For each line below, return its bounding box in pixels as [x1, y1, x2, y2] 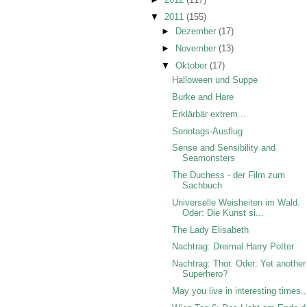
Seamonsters [182, 153, 236, 164]
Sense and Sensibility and [172, 143, 276, 153]
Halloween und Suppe [172, 75, 258, 86]
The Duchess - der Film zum [172, 170, 286, 181]
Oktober [175, 60, 210, 71]
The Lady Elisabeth [172, 224, 249, 235]
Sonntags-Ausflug [172, 125, 243, 136]
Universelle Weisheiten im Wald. [172, 197, 301, 208]
